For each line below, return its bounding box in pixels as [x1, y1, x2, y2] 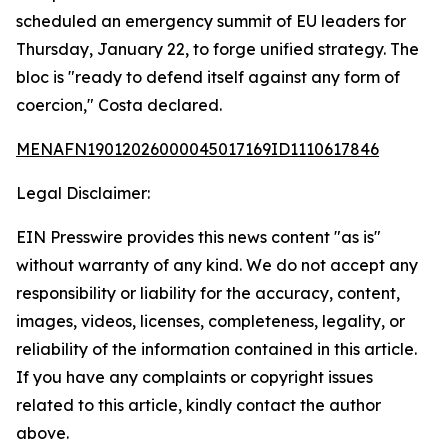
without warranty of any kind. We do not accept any [16, 255, 418, 275]
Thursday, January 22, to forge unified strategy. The [16, 39, 419, 59]
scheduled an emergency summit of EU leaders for [16, 11, 406, 31]
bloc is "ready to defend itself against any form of [16, 67, 400, 87]
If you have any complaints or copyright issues [16, 367, 373, 387]
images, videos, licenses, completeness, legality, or [16, 311, 405, 331]
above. [16, 423, 69, 443]
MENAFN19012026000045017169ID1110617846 [16, 139, 379, 159]
